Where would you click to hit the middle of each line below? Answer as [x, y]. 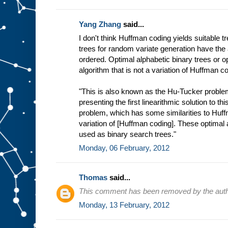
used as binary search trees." [127, 134]
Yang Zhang [100, 24]
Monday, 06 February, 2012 [124, 148]
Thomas [93, 178]
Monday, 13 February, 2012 [124, 205]
